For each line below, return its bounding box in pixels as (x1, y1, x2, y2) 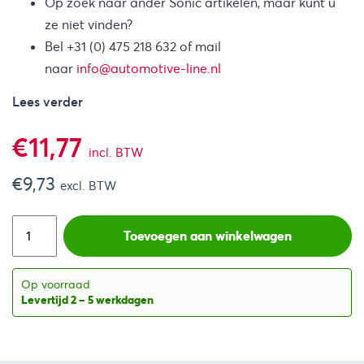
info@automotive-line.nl (76, 59, 221, 77)
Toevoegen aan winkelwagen (123, 227, 292, 245)
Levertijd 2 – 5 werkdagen (21, 292, 154, 308)
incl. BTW (89, 145, 143, 160)
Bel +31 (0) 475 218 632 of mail (45, 37, 221, 55)
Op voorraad (21, 277, 90, 292)
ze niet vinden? (45, 15, 132, 33)
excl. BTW (60, 178, 116, 193)
